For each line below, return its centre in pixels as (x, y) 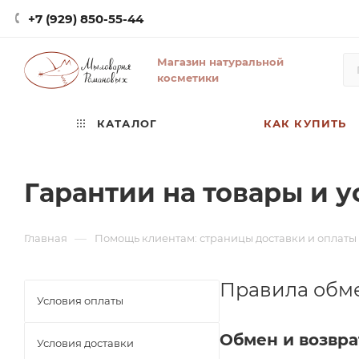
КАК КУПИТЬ (305, 123)
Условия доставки (85, 343)
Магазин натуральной (220, 62)
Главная (46, 238)
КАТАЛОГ (125, 123)
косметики (188, 78)
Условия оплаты (80, 301)
